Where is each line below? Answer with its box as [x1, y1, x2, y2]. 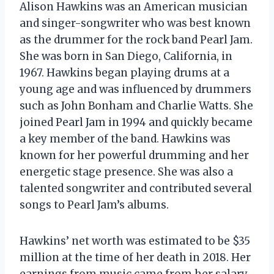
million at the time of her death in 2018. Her [20, 250, 251, 264]
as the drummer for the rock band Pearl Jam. [20, 32, 253, 46]
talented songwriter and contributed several [20, 181, 252, 195]
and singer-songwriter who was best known [20, 16, 251, 30]
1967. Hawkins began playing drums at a [20, 65, 229, 80]
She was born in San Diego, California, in [20, 49, 232, 63]
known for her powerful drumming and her [20, 148, 249, 162]
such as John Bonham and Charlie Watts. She [20, 98, 253, 113]
